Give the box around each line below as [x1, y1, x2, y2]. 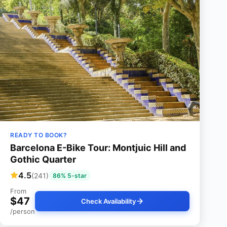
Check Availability [81, 197, 136, 205]
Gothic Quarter [10, 154, 76, 165]
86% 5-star [53, 171, 87, 179]
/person [10, 207, 35, 215]
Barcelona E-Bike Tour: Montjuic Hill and [10, 142, 186, 153]
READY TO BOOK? [10, 131, 67, 139]
